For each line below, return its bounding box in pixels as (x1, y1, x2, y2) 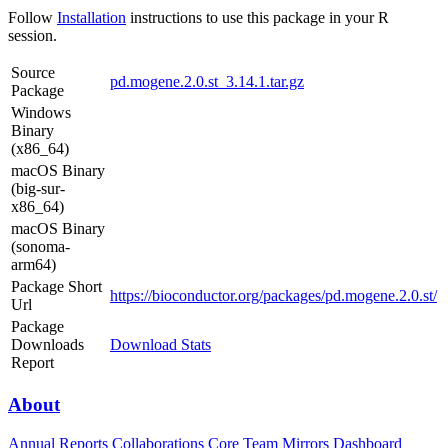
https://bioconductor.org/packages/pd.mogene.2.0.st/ (110, 287, 437, 305)
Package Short (11, 278, 102, 296)
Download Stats (110, 336, 211, 354)
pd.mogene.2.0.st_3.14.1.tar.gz (110, 73, 304, 91)
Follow (8, 9, 57, 27)
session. (8, 27, 57, 45)
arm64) (11, 256, 56, 274)
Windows (11, 104, 71, 122)
